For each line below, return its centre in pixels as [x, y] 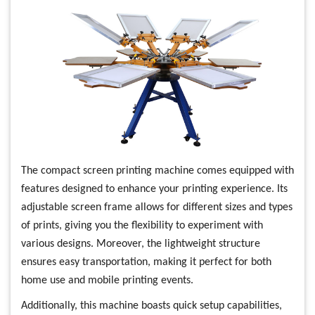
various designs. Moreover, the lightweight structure [141, 244]
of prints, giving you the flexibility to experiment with [142, 226]
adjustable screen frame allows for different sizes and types [157, 208]
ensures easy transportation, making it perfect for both [146, 263]
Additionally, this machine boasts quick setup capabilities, [152, 306]
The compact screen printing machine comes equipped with [157, 171]
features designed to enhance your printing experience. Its [154, 189]
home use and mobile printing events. [107, 281]
